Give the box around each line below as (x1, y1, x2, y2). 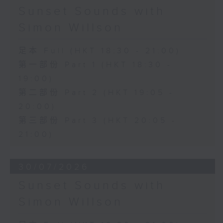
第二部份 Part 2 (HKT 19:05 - (18, 88, 174, 98)
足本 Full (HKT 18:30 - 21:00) (18, 46, 181, 56)
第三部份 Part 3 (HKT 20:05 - (18, 116, 177, 126)
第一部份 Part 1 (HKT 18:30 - (18, 60, 172, 70)
